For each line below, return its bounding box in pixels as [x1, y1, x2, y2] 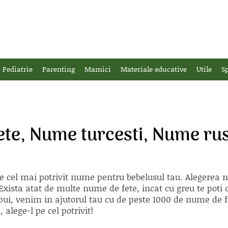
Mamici [84, 64, 111, 74]
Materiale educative [121, 64, 187, 74]
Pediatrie [3, 64, 33, 74]
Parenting [42, 64, 75, 74]
